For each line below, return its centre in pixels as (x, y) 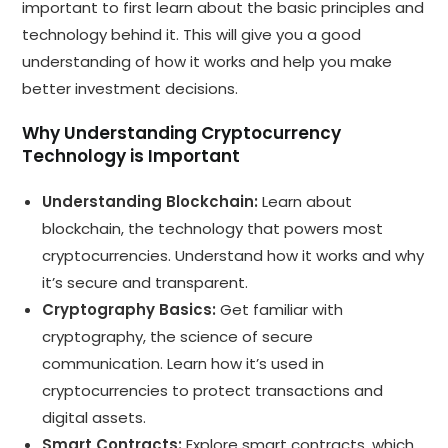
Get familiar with (280, 309)
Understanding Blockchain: (150, 201)
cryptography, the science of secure (178, 336)
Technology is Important (131, 155)
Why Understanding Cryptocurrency (182, 132)
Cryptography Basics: (129, 309)
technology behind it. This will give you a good (192, 34)
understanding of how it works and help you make (207, 61)
